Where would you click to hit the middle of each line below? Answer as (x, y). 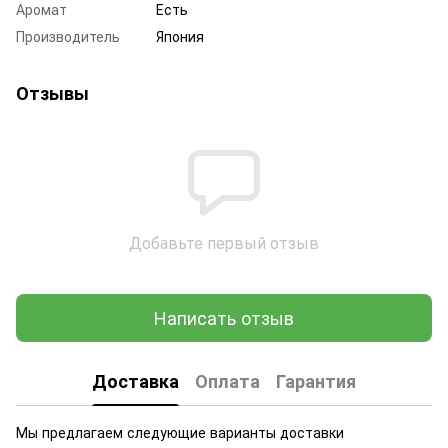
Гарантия (316, 381)
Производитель (68, 35)
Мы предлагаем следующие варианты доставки (180, 431)
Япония (180, 35)
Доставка (135, 381)
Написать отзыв (224, 317)
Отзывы (52, 92)
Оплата (227, 381)
